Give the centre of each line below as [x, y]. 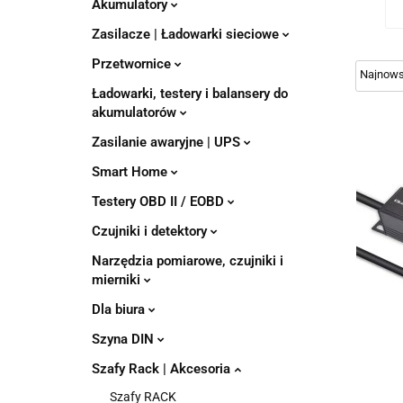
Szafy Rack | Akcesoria [163, 369]
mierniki [118, 280]
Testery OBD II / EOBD [160, 201]
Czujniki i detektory [151, 231]
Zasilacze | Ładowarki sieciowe [187, 34]
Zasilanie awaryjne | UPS [168, 142]
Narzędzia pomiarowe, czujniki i [188, 261]
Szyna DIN [125, 339]
